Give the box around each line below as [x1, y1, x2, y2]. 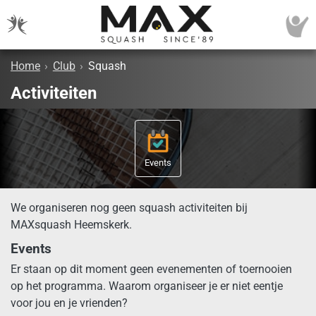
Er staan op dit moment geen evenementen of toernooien [11, 262, 292, 276]
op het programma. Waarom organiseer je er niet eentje [11, 279, 283, 293]
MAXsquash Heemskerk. [11, 218, 132, 232]
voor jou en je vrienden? [11, 296, 128, 310]
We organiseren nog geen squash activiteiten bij [11, 201, 248, 215]
